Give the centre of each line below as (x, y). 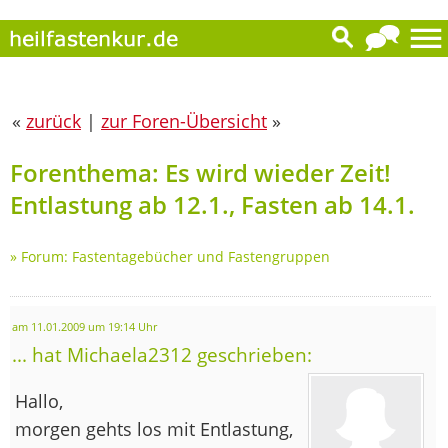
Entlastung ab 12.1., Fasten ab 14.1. (212, 204)
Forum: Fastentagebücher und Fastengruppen (175, 256)
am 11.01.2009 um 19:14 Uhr (84, 326)
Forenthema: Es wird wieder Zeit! (200, 172)
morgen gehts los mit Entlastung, (154, 428)
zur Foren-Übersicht (184, 121)
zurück (53, 121)
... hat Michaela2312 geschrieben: (162, 354)
